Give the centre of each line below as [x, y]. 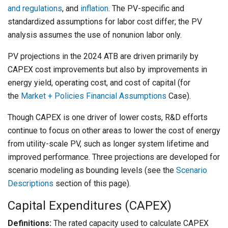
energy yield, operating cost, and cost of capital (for [99, 83]
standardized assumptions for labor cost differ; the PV [105, 22]
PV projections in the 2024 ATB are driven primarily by [103, 56]
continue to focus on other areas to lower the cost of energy [114, 131]
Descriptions [31, 184]
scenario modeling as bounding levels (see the [92, 170]
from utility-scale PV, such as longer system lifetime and [108, 144]
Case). [179, 96]
